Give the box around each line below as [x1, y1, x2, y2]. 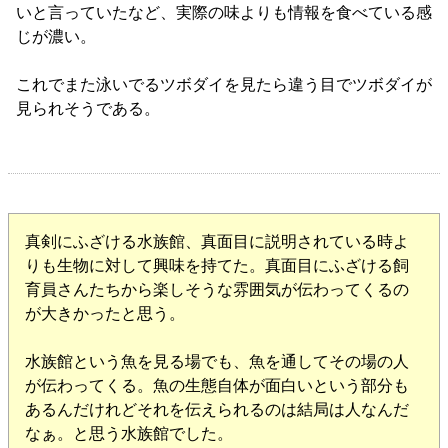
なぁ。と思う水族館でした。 [25, 425, 233, 443]
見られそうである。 [16, 100, 160, 118]
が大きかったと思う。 [25, 305, 185, 323]
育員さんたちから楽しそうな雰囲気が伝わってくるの [25, 281, 409, 299]
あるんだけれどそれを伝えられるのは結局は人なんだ [25, 401, 409, 419]
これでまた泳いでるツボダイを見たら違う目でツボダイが [16, 76, 432, 94]
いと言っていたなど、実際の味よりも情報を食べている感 [16, 4, 432, 22]
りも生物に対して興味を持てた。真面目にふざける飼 [25, 257, 409, 275]
